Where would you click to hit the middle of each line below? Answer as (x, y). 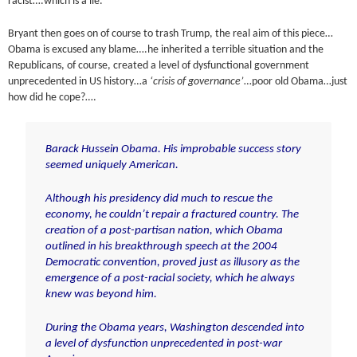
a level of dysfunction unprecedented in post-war (163, 344)
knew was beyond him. (101, 295)
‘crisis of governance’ (197, 81)
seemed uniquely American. (112, 165)
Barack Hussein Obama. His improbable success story (173, 149)
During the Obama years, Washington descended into (175, 328)
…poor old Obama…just (296, 81)
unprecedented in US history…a (79, 81)
